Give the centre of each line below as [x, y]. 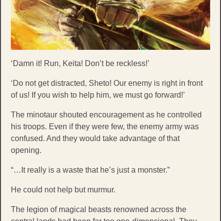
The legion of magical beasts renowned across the [99, 209]
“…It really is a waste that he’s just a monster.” [90, 170]
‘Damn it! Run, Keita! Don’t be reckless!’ [80, 63]
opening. [26, 150]
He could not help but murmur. [63, 189]
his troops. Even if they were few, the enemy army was [105, 126]
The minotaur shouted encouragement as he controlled [106, 114]
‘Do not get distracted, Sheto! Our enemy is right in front [107, 83]
